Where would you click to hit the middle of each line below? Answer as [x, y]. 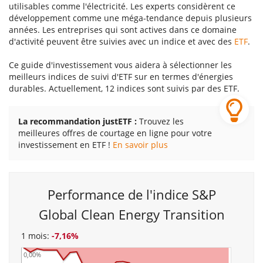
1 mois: [36, 236]
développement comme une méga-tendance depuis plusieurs [130, 18]
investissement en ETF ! [65, 145]
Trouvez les [160, 121]
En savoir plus [140, 145]
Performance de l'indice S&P [131, 194]
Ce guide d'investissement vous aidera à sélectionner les [120, 65]
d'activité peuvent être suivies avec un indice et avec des [122, 41]
